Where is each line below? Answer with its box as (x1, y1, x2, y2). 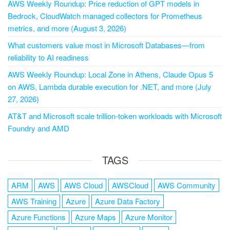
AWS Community (158, 180, 216, 190)
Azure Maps (75, 212, 116, 222)
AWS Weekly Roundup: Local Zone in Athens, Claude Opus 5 (8, 69, 213, 80)
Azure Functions (11, 212, 66, 222)
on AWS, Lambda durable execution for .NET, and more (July (8, 81, 212, 92)
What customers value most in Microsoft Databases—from (8, 40, 205, 50)
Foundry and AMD (8, 123, 69, 133)
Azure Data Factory (95, 196, 160, 206)
